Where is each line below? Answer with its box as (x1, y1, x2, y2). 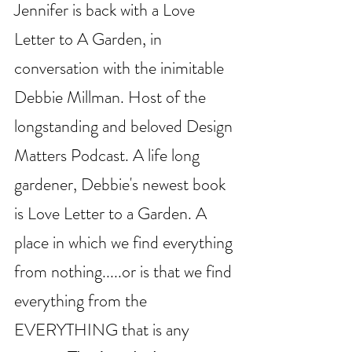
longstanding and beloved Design (14, 114, 236, 139)
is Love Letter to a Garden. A (14, 201, 211, 226)
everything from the (14, 288, 151, 313)
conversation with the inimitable (14, 56, 228, 81)
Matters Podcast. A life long (14, 143, 203, 168)
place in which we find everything (14, 230, 236, 255)
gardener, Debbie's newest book (14, 172, 229, 197)
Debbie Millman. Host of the (14, 85, 210, 110)
